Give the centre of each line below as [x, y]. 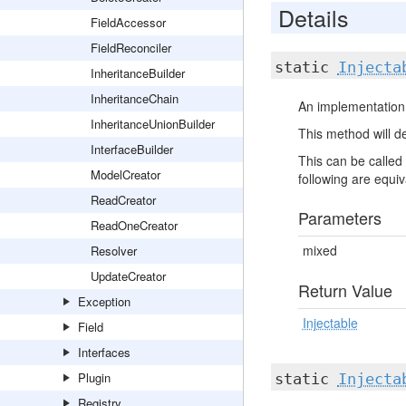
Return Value [345, 290]
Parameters [339, 217]
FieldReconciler [131, 48]
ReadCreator [123, 200]
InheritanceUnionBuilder [153, 124]
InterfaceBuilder [132, 149]
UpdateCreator [128, 276]
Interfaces [104, 352]
